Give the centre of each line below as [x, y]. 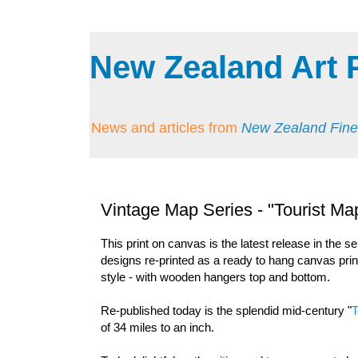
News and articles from [166, 128]
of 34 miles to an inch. [157, 328]
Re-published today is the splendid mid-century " [226, 311]
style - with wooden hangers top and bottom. [215, 277]
